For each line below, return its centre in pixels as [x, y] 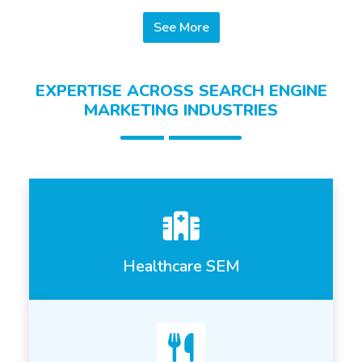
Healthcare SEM [181, 267]
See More [194, 28]
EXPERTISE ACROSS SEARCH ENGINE [181, 91]
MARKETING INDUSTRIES [181, 111]
